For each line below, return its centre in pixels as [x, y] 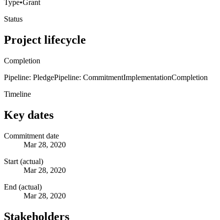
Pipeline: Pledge [29, 77]
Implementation [147, 77]
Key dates [29, 115]
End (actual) [23, 187]
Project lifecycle [45, 40]
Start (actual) [24, 161]
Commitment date [31, 136]
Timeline [17, 94]
